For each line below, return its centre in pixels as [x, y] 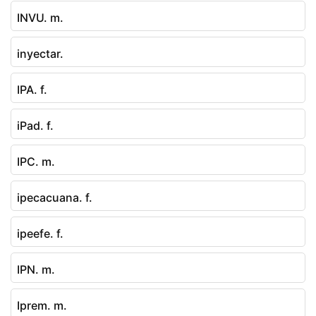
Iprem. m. [42, 305]
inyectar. [40, 53]
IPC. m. [36, 161]
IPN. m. [36, 269]
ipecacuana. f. [55, 197]
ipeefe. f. [40, 233]
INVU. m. [40, 17]
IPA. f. [32, 89]
